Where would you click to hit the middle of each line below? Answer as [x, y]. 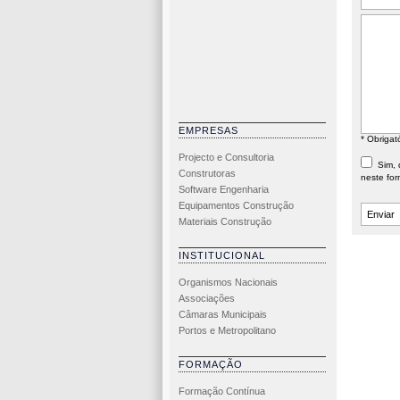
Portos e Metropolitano [227, 330]
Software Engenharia [223, 189]
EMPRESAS [208, 130]
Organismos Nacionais [228, 282]
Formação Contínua [221, 391]
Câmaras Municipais [222, 314]
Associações [206, 298]
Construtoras [207, 173]
